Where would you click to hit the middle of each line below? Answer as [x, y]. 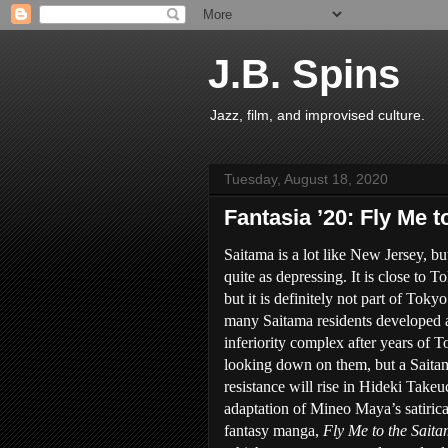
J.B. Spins [304, 74]
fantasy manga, [273, 430]
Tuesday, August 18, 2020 [306, 179]
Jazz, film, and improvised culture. [317, 115]
